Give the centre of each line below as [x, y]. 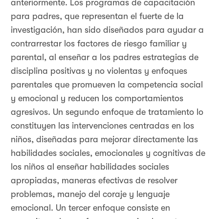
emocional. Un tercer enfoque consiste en [90, 208]
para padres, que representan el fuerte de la [97, 16]
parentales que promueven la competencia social [107, 85]
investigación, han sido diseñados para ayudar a [107, 30]
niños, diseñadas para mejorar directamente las [104, 139]
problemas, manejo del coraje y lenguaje [90, 194]
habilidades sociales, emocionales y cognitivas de [108, 153]
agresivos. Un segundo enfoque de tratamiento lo [107, 112]
